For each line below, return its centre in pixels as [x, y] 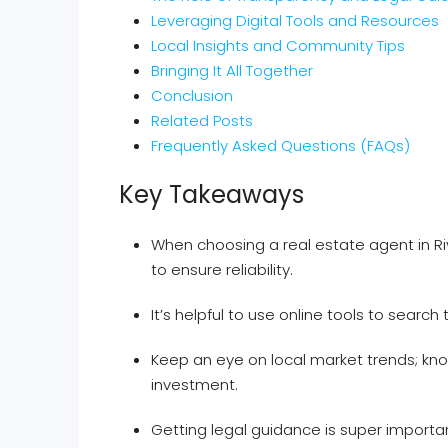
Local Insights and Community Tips [278, 45]
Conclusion [192, 95]
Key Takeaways [211, 194]
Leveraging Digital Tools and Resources [295, 20]
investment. [194, 384]
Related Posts [202, 120]
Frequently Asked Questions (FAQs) [280, 145]
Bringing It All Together [232, 70]
